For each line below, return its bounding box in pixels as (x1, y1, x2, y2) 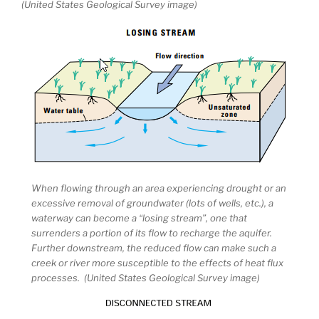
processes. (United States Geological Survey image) (31, 271, 260, 283)
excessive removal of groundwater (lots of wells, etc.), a (31, 197, 273, 209)
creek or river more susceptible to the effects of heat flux (31, 256, 283, 268)
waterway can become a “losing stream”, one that (31, 211, 247, 224)
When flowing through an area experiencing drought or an (31, 182, 286, 194)
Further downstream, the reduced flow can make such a (31, 241, 276, 253)
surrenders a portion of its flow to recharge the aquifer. (31, 226, 274, 239)
